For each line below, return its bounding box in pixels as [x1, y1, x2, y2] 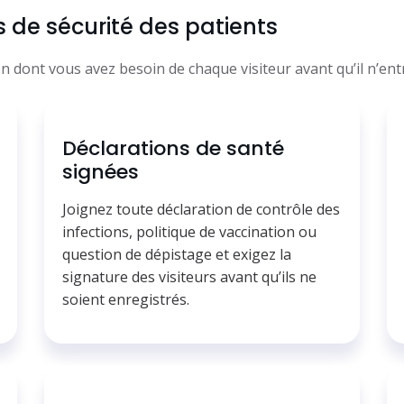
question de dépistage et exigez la [62, 244, 291, 265]
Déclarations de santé [62, 134, 284, 163]
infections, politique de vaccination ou [62, 222, 317, 243]
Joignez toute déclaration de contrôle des [62, 199, 340, 220]
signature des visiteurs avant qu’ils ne [62, 267, 317, 288]
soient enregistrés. [62, 289, 189, 310]
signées [62, 158, 139, 187]
